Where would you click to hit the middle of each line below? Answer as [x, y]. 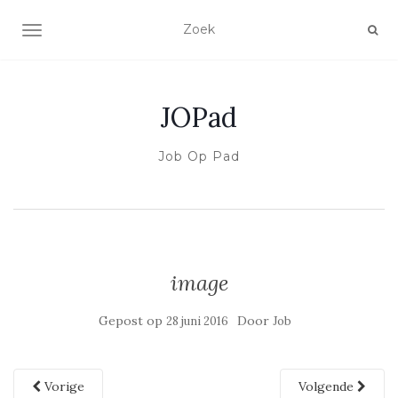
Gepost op [132, 321]
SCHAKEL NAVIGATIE [99, 32]
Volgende [328, 386]
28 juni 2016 [197, 321]
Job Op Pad [199, 156]
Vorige [63, 386]
